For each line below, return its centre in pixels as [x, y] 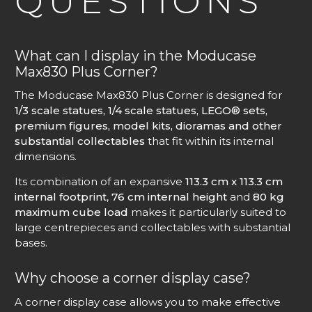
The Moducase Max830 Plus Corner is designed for [148, 95]
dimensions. [46, 157]
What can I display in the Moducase [135, 55]
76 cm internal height [169, 197]
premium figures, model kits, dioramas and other [148, 126]
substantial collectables [80, 141]
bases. [31, 243]
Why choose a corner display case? [133, 278]
